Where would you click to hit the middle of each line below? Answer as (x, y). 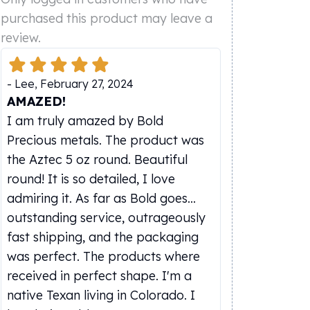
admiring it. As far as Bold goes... (101, 198)
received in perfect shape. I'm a (99, 276)
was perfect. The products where (103, 256)
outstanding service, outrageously (106, 218)
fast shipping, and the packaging (103, 237)
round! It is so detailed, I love (91, 179)
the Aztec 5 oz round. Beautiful (97, 159)
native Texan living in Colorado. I (101, 295)
